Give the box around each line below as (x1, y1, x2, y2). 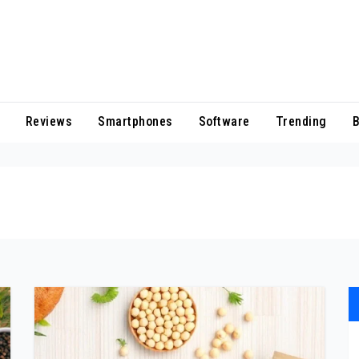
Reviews (25, 114, 72, 130)
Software (198, 114, 250, 130)
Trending (275, 114, 327, 130)
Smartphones (98, 114, 173, 130)
